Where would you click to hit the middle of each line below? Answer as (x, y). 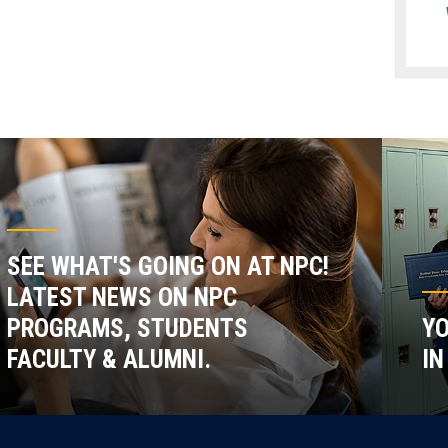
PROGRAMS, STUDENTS (127, 328)
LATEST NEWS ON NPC (121, 297)
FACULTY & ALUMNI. (108, 359)
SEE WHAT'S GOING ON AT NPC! (167, 266)
